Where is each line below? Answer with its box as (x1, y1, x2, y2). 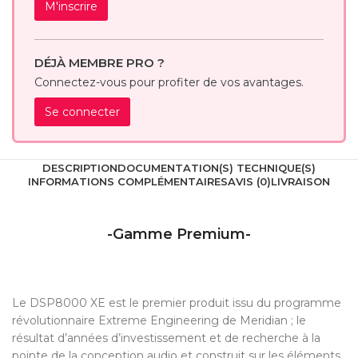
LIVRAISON (271, 175, 330, 189)
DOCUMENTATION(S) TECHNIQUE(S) (117, 161, 316, 175)
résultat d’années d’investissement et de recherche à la (12, 331, 320, 346)
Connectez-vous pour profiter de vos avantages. (34, 75, 304, 90)
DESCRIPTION (42, 161, 117, 175)
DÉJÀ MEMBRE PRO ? (34, 55, 165, 71)
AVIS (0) (228, 175, 271, 189)
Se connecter (45, 105, 120, 120)
